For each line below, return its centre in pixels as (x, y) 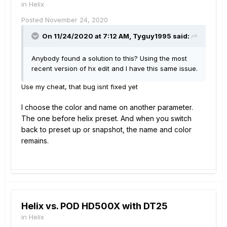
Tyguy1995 (152, 36)
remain (32, 140)
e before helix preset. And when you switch (119, 118)
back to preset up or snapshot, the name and (97, 129)
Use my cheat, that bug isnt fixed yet (80, 86)
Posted (33, 20)
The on (33, 118)
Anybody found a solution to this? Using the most (109, 58)
